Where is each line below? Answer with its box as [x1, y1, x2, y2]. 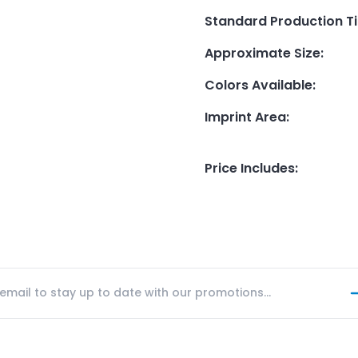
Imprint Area [205, 107, 286, 126]
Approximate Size [205, 43, 320, 62]
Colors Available [205, 75, 312, 94]
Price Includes [205, 158, 295, 177]
